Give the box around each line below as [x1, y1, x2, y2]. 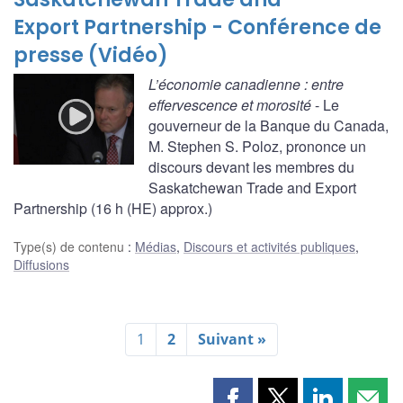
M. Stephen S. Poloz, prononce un [148, 136, 366, 157]
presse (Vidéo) [13, 41, 168, 70]
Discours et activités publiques [184, 237, 355, 255]
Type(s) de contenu [13, 237, 128, 255]
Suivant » [198, 328, 266, 349]
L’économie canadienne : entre [148, 74, 344, 95]
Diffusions [13, 255, 69, 273]
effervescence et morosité [148, 94, 311, 116]
